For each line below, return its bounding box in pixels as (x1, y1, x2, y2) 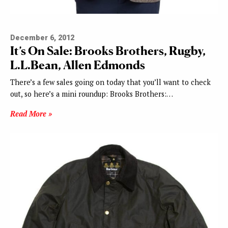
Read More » (10, 109, 52, 119)
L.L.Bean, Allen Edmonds (10, 58, 145, 73)
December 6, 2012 (10, 34, 74, 43)
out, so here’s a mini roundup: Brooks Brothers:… (10, 89, 173, 99)
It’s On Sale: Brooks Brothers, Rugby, (10, 43, 206, 59)
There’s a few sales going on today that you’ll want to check (10, 77, 211, 88)
